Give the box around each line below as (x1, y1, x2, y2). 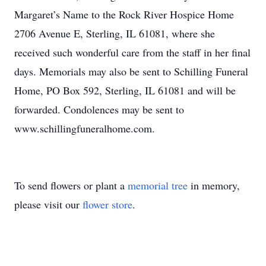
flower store (83, 197, 132, 211)
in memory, (188, 178, 240, 192)
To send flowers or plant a (14, 178, 128, 192)
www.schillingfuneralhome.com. (14, 121, 155, 135)
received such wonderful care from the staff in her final (14, 45, 251, 59)
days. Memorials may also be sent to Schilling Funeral (14, 64, 248, 78)
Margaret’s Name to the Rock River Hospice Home (14, 7, 234, 21)
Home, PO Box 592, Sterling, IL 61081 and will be (14, 83, 236, 97)
